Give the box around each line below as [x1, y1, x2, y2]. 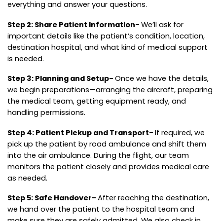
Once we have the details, [115, 73, 209, 84]
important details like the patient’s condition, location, [7, 30, 205, 41]
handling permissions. [7, 107, 85, 118]
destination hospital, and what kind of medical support [7, 41, 208, 52]
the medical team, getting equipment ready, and [7, 96, 186, 107]
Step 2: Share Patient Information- [7, 19, 141, 30]
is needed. [7, 53, 44, 64]
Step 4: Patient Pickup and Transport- [7, 127, 155, 138]
